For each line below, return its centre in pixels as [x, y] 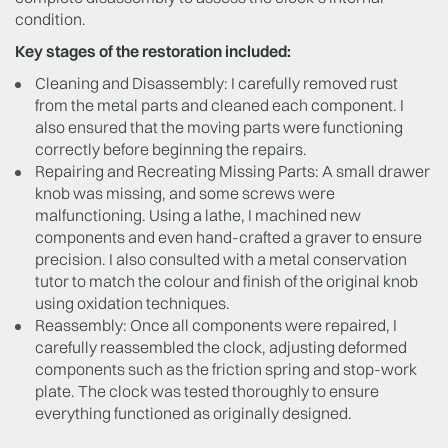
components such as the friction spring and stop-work [226, 369]
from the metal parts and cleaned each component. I [219, 105]
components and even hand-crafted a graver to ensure [228, 237]
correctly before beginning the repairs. [172, 149]
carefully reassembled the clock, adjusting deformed [221, 347]
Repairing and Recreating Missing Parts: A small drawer [232, 171]
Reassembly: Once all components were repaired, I [216, 325]
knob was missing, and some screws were [185, 193]
